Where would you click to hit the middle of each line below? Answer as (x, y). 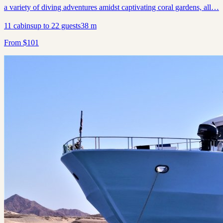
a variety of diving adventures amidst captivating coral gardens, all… (111, 7)
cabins (22, 26)
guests (70, 26)
